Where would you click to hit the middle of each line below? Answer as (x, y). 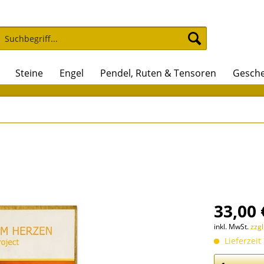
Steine (29, 73)
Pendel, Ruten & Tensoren (158, 73)
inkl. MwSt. (232, 227)
